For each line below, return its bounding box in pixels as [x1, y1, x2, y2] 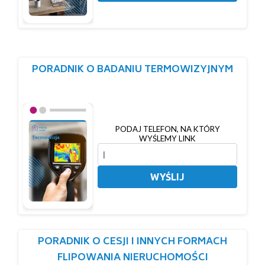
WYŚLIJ [150, 172, 185, 183]
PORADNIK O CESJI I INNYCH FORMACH [38, 234, 227, 251]
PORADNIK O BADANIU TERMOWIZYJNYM [32, 62, 233, 79]
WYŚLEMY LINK [139, 134, 196, 144]
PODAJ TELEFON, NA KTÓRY [115, 124, 220, 134]
